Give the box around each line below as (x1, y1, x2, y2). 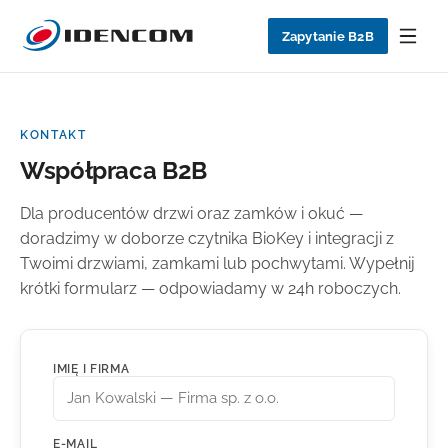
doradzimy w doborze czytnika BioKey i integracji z (20, 229, 394, 248)
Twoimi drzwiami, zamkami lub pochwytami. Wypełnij (20, 254, 415, 273)
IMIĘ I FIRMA (53, 362, 130, 376)
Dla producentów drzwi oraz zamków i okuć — (20, 204, 363, 223)
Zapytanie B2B (281, 28, 374, 44)
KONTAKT (20, 128, 87, 142)
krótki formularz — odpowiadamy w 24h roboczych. (20, 279, 401, 298)
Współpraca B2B (20, 156, 207, 185)
